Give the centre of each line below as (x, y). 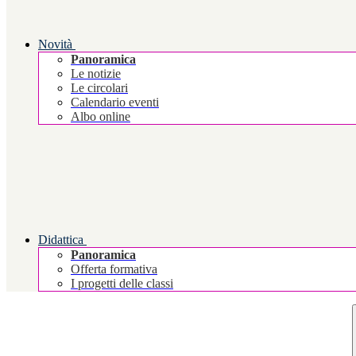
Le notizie (96, 74)
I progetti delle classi (122, 284)
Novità (55, 44)
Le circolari (99, 88)
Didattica (61, 240)
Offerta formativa (114, 269)
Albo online (101, 117)
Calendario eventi (115, 103)
